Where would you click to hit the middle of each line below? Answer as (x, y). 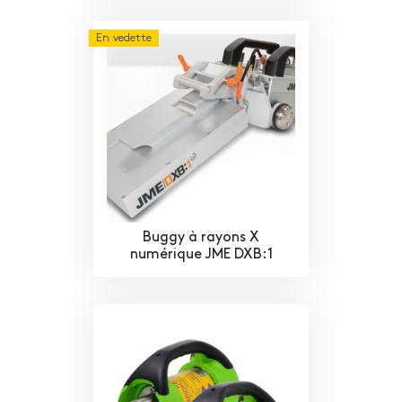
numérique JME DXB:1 (201, 255)
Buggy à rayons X (201, 238)
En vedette (124, 39)
